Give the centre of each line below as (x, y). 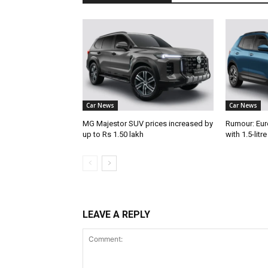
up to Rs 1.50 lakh (113, 135)
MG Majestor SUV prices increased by (148, 124)
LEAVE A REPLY (116, 215)
